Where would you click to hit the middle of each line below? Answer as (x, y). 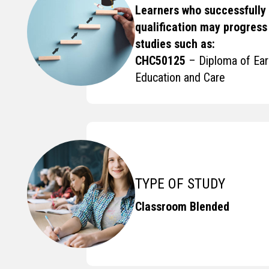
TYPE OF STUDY (180, 183)
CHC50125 (160, 61)
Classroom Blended (182, 206)
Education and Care (180, 77)
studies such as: (175, 44)
